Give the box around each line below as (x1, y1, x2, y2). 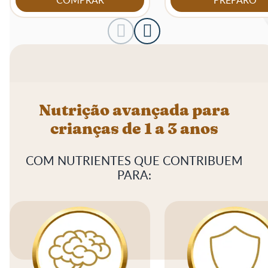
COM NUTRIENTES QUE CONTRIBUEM (25, 152, 243, 169)
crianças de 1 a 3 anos (50, 121, 218, 138)
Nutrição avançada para (38, 103, 230, 119)
